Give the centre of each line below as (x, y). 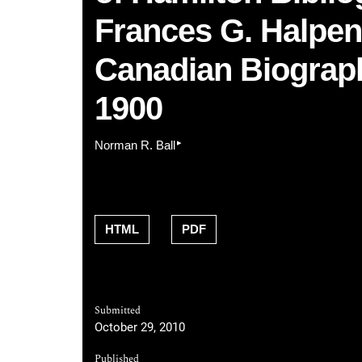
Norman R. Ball (135, 145)
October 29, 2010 (140, 327)
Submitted (118, 310)
